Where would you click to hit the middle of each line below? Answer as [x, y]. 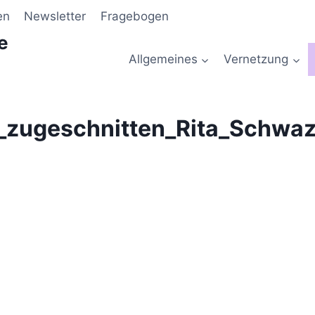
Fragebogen [134, 17]
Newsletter [55, 17]
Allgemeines [163, 59]
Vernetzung [256, 59]
